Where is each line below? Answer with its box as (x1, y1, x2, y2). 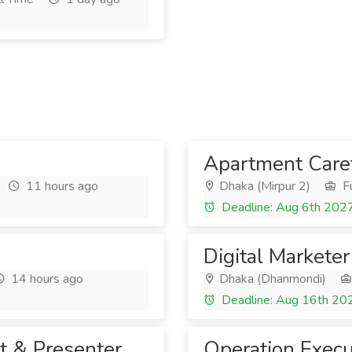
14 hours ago (8, 270, 83, 288)
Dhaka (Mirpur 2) (216, 178, 310, 195)
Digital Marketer (203, 243, 350, 270)
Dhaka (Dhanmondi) (216, 270, 326, 288)
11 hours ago (23, 178, 98, 195)
